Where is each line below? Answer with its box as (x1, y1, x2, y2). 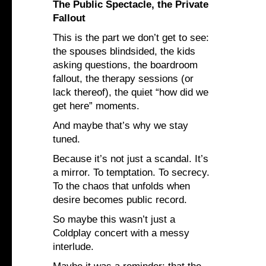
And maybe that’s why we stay (53, 120, 188, 132)
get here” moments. (53, 100, 140, 112)
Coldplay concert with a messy (53, 227, 189, 239)
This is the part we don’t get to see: (53, 32, 209, 44)
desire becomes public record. (53, 194, 187, 206)
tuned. (53, 134, 80, 145)
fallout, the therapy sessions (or (53, 73, 194, 85)
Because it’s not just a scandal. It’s (53, 153, 208, 165)
